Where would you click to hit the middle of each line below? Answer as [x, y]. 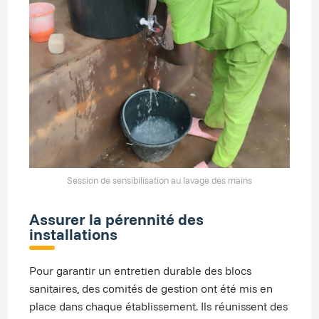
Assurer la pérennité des [117, 219]
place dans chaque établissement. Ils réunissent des [159, 306]
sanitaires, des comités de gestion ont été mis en [151, 288]
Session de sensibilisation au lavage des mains [159, 180]
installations [74, 234]
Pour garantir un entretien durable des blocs [141, 270]
